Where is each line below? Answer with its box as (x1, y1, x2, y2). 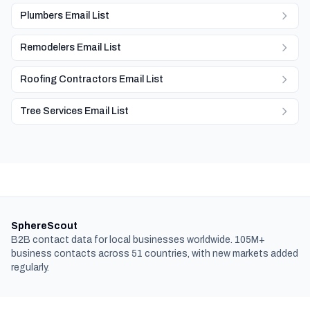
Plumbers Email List (20, 10, 109, 21)
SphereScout (11, 221, 77, 231)
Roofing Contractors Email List (20, 74, 163, 84)
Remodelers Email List (20, 42, 121, 53)
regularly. (11, 262, 49, 273)
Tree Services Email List (20, 106, 129, 116)
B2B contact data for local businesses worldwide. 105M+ (11, 235, 265, 245)
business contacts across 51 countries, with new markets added (11, 248, 298, 259)
